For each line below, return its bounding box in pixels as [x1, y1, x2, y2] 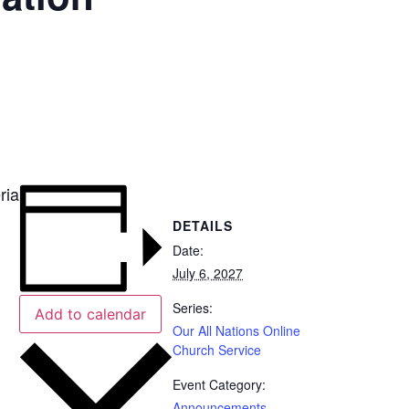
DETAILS [173, 215, 233, 235]
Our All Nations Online [173, 320, 300, 340]
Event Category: [173, 374, 266, 393]
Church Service [173, 340, 261, 359]
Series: [173, 298, 213, 317]
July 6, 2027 [173, 263, 243, 282]
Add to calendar [35, 304, 146, 323]
